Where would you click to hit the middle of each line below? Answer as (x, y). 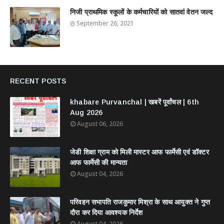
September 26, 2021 (105, 23)
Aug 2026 (86, 112)
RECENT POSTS (38, 81)
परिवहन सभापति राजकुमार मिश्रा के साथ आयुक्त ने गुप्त (140, 202)
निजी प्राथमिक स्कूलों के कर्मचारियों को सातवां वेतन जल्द (141, 12)
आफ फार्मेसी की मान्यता (99, 162)
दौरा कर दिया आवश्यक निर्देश (106, 212)
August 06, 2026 (100, 124)
